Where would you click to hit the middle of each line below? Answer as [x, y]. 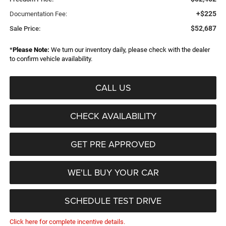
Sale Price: [25, 29]
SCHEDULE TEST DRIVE [113, 201]
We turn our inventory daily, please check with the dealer [129, 50]
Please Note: [31, 50]
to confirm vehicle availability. [51, 59]
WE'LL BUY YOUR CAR [113, 173]
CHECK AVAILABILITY [113, 116]
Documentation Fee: [38, 14]
